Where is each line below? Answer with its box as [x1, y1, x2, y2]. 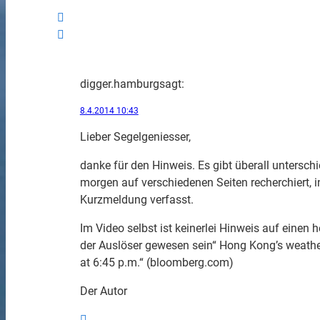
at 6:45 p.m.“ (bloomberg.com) [79, 256, 234, 270]
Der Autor [79, 284, 127, 299]
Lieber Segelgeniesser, [79, 130, 191, 144]
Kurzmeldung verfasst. [79, 193, 194, 207]
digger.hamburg [79, 77, 159, 91]
